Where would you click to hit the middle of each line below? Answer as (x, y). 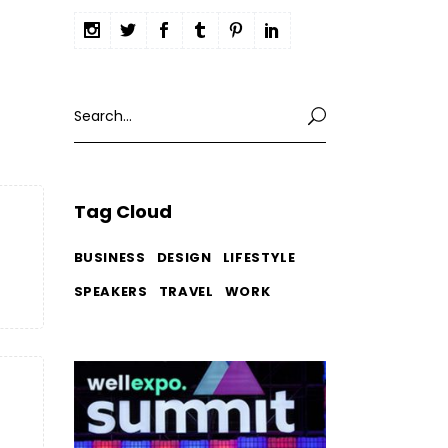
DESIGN (184, 257)
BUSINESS (109, 257)
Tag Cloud (122, 211)
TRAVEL (186, 291)
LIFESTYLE (259, 257)
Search (97, 100)
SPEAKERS (110, 291)
